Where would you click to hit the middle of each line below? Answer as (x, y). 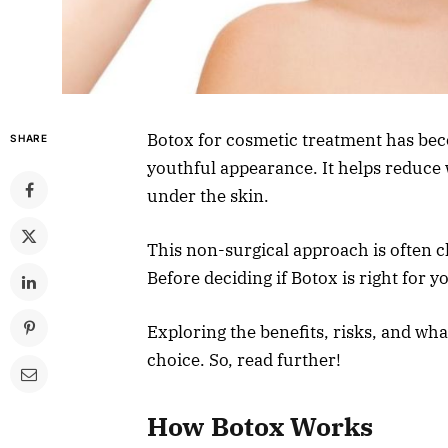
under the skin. (208, 195)
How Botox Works (260, 427)
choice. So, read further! (244, 359)
